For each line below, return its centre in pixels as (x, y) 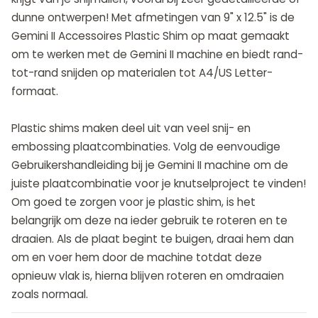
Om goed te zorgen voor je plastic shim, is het (133, 202)
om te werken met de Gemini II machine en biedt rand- (157, 54)
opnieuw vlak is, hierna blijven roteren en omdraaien (148, 275)
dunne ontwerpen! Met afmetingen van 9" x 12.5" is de (153, 17)
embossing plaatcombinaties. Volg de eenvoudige (146, 146)
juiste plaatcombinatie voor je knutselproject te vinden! (159, 183)
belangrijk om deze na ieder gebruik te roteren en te (149, 220)
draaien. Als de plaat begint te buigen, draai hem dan (153, 238)
